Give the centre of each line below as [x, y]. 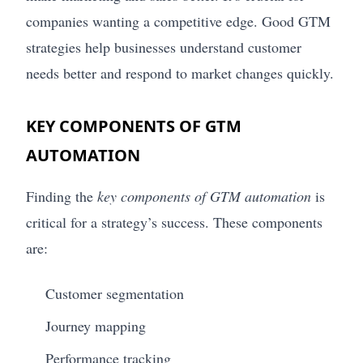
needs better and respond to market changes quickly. [180, 73]
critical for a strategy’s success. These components [174, 222]
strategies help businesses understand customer [164, 47]
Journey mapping [96, 325]
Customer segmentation [115, 293]
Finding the [62, 196]
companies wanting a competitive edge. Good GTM [178, 21]
